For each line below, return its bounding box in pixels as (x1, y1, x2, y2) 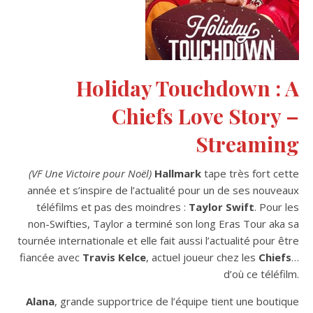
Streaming (196, 129, 299, 158)
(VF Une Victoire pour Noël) (29, 166, 152, 180)
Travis (82, 249, 115, 264)
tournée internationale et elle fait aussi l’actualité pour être (17, 233, 299, 247)
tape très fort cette (201, 166, 299, 180)
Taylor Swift (189, 199, 254, 214)
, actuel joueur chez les (146, 249, 259, 264)
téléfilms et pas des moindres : (36, 199, 189, 214)
